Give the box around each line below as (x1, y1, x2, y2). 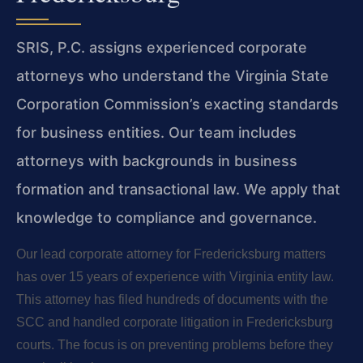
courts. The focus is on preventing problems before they (16, 337, 333, 352)
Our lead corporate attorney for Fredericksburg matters (16, 246, 326, 261)
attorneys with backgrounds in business (16, 152, 297, 169)
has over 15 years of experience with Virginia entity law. (16, 269, 334, 284)
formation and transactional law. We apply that (16, 180, 340, 198)
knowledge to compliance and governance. (16, 208, 317, 226)
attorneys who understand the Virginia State (16, 66, 329, 84)
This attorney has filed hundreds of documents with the (16, 292, 328, 306)
